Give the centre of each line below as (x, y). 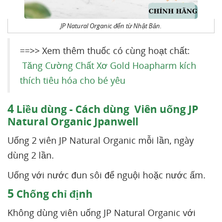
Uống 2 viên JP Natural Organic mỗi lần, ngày (101, 140)
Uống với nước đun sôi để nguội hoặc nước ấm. (107, 175)
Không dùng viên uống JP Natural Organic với (102, 213)
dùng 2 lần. (31, 155)
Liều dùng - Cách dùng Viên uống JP (106, 109)
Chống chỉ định (53, 194)
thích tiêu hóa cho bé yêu (73, 80)
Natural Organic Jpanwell (73, 121)
